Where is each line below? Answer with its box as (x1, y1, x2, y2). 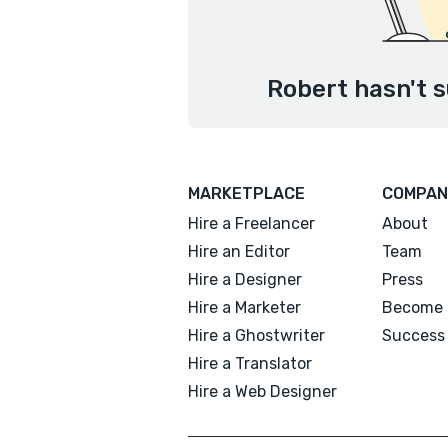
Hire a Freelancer (188, 214, 315, 233)
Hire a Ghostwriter (188, 326, 325, 345)
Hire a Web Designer (188, 382, 337, 401)
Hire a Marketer (188, 298, 301, 317)
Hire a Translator (188, 354, 312, 373)
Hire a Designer (188, 270, 302, 289)
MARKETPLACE (188, 184, 305, 203)
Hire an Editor (188, 242, 290, 261)
